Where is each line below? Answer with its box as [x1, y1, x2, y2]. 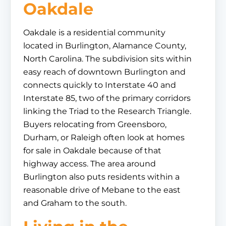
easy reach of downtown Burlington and [23, 67, 186, 77]
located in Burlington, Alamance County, [23, 41, 186, 50]
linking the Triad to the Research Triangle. [23, 106, 191, 116]
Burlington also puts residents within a [23, 172, 180, 182]
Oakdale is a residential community [23, 28, 165, 37]
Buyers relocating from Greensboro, [23, 120, 166, 129]
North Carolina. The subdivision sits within [23, 54, 192, 64]
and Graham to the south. [23, 198, 127, 208]
